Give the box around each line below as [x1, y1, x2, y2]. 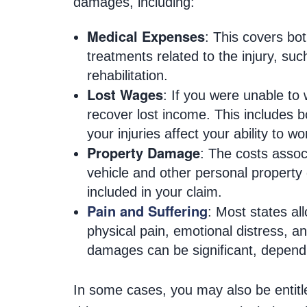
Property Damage [87, 143, 200, 162]
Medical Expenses [87, 26, 205, 46]
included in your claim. [87, 184, 222, 199]
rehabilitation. [87, 68, 168, 83]
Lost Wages [87, 84, 163, 104]
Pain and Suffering [87, 201, 208, 221]
